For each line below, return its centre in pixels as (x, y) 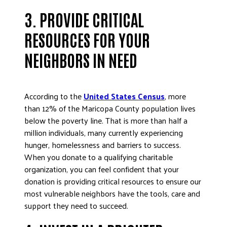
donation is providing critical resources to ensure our (113, 181)
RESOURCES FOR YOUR (87, 39)
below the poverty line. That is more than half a (106, 120)
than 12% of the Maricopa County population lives (110, 108)
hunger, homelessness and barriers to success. (103, 145)
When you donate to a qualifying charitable (99, 157)
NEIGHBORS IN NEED (81, 60)
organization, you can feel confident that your (102, 169)
